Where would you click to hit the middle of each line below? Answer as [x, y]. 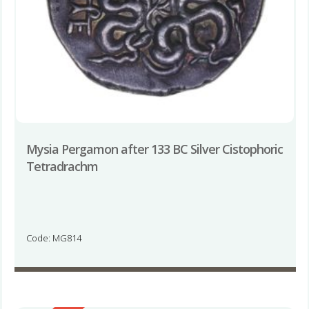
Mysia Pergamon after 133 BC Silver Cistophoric [154, 149]
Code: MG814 [53, 238]
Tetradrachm [62, 166]
